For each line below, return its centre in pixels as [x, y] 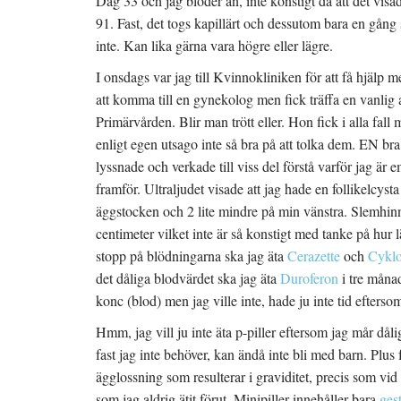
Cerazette [314, 256]
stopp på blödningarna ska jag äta [192, 256]
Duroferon [309, 278]
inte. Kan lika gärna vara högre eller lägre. [214, 45]
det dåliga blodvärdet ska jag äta [188, 278]
